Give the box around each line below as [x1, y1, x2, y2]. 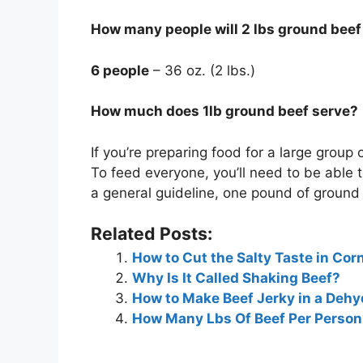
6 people [91, 62, 149, 79]
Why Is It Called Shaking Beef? [132, 270, 340, 287]
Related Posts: [91, 223, 212, 245]
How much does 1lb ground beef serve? [91, 103, 358, 120]
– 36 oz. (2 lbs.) [149, 62, 255, 79]
